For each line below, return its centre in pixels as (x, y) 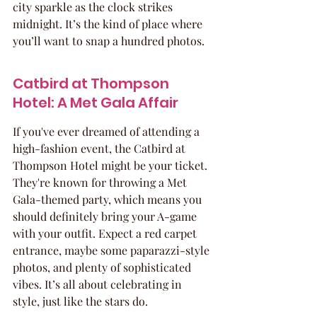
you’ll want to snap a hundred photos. (109, 41)
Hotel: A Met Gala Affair (96, 103)
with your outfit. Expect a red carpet (106, 233)
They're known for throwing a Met (101, 182)
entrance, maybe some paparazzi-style (113, 250)
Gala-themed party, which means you (109, 199)
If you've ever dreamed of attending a (108, 131)
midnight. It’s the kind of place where (109, 24)
